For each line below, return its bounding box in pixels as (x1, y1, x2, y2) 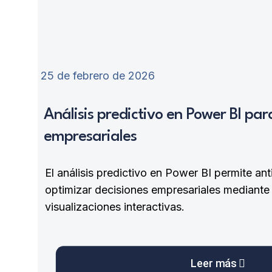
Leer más (191, 257, 237, 270)
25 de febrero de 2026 (41, 69, 155, 82)
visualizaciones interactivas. (45, 200, 185, 213)
